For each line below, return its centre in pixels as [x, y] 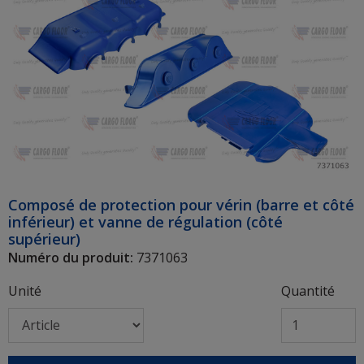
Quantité [308, 290]
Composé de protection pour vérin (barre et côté [181, 204]
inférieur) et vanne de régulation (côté [145, 221]
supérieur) [44, 238]
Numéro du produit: [71, 257]
